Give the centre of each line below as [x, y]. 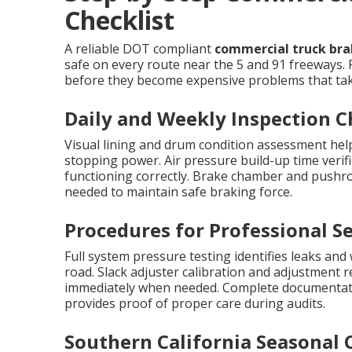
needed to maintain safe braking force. [178, 192]
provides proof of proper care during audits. [195, 303]
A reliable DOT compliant [139, 49]
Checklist [119, 20]
